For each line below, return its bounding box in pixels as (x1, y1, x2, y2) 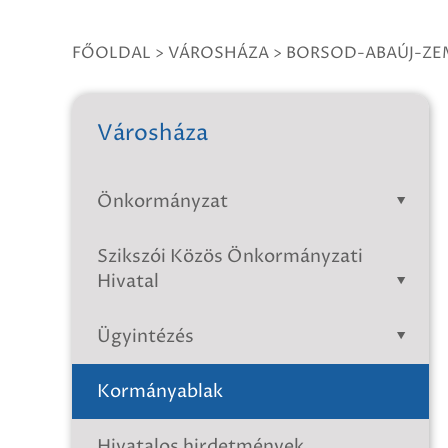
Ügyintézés (97, 324, 194, 349)
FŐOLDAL (72, 42, 151, 64)
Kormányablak (97, 379, 223, 404)
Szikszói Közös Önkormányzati (97, 244, 363, 269)
